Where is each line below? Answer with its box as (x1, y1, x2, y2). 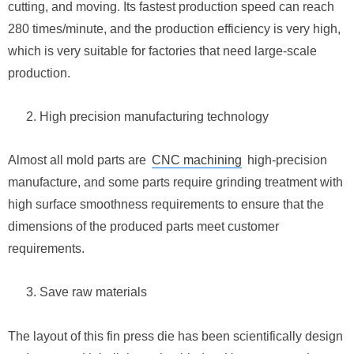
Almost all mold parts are (8, 153, 149, 168)
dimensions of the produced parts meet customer (8, 220, 279, 234)
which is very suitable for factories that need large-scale (8, 43, 317, 58)
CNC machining (152, 153, 242, 168)
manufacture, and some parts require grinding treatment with (8, 175, 343, 190)
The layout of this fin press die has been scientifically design (8, 329, 343, 343)
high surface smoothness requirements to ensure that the (8, 198, 324, 212)
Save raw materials (40, 285, 147, 299)
